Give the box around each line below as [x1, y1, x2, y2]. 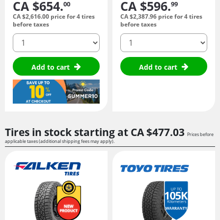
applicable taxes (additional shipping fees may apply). [5, 137, 114, 144]
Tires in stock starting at [5, 125, 131, 139]
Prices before [187, 131, 214, 137]
